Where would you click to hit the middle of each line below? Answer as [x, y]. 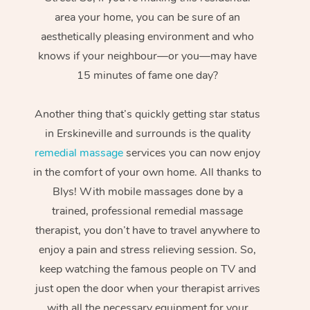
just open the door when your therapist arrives [147, 288]
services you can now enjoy [192, 153]
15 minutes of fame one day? [148, 75]
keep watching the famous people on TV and [147, 269]
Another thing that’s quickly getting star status [148, 114]
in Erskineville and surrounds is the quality [147, 133]
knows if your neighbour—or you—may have [148, 56]
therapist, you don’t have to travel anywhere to [147, 230]
